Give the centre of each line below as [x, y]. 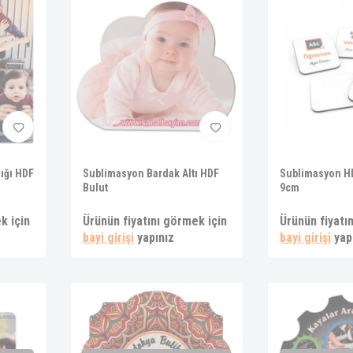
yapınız [154, 238]
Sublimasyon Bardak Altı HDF [151, 173]
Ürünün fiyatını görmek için [155, 221]
